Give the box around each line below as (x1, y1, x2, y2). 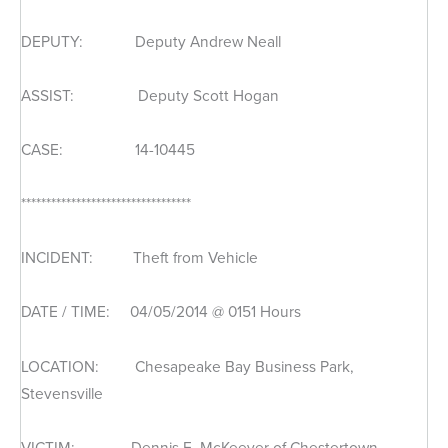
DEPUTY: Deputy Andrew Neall (21, 29, 281, 53)
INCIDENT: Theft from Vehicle (21, 246, 258, 270)
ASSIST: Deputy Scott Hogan (21, 83, 279, 107)
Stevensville (21, 381, 103, 405)
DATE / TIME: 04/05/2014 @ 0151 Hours (21, 300, 301, 324)
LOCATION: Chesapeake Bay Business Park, (21, 354, 354, 378)
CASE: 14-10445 (21, 138, 195, 162)
